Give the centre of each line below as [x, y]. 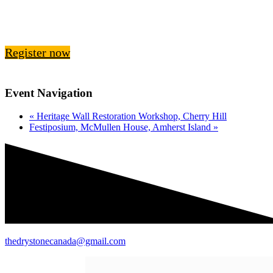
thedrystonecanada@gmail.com [65, 241]
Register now [37, 52]
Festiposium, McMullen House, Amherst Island [121, 127]
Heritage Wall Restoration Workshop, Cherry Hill [130, 116]
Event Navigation [49, 93]
